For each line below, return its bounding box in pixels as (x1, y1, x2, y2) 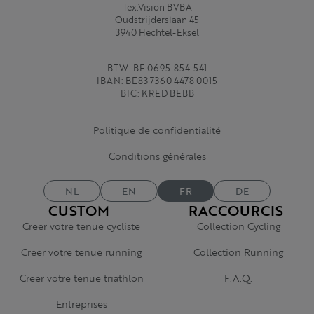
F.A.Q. (224, 271, 252, 285)
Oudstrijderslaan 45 (115, 13, 199, 26)
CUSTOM (48, 200, 109, 221)
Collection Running (193, 245, 283, 259)
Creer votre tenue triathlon (19, 271, 144, 285)
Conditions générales (108, 149, 206, 163)
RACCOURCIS (188, 200, 283, 221)
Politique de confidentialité (93, 123, 221, 137)
